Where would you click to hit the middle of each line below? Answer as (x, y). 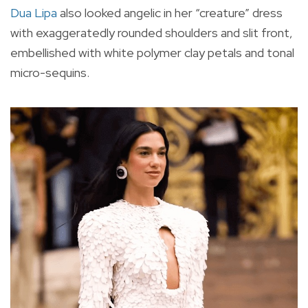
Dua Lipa (34, 13)
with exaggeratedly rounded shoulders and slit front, (152, 33)
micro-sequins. (50, 73)
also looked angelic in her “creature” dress (170, 13)
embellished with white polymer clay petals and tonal (152, 53)
